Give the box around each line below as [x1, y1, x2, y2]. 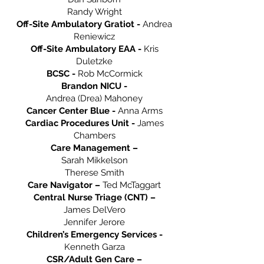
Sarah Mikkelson [61, 155, 128, 166]
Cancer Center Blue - [26, 105, 115, 116]
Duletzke [76, 56, 113, 67]
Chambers [73, 130, 115, 141]
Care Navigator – [28, 180, 103, 190]
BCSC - [46, 68, 75, 79]
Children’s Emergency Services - [26, 229, 163, 240]
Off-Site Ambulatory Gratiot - [16, 19, 140, 29]
